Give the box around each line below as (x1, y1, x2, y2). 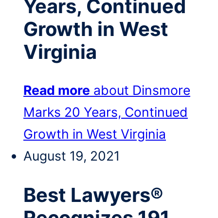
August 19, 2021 (23, 148, 120, 164)
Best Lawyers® (23, 182, 163, 207)
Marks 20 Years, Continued (23, 104, 188, 120)
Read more (23, 82, 90, 98)
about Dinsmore (93, 82, 190, 98)
